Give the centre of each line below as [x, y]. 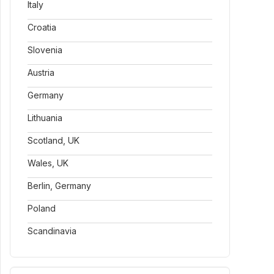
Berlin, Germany [59, 186]
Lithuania [45, 118]
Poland [42, 208]
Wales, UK [48, 163]
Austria [41, 72]
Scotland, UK [54, 140]
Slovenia [45, 50]
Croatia [42, 27]
